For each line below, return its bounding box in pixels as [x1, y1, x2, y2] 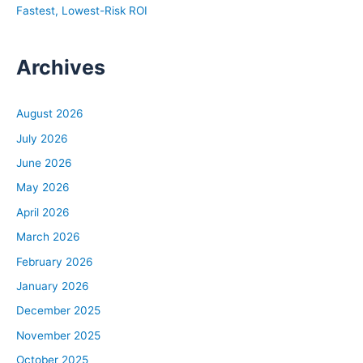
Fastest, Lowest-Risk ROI [16, 3, 147, 17]
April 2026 [16, 205, 70, 219]
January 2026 [16, 279, 89, 293]
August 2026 [16, 107, 83, 121]
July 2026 [16, 131, 68, 145]
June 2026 [16, 156, 72, 169]
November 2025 [16, 328, 100, 342]
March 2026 [16, 230, 80, 244]
